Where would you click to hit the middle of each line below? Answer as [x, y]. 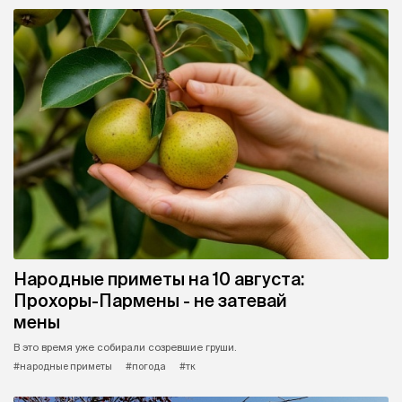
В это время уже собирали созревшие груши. [125, 347]
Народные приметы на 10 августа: [159, 279]
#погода [146, 366]
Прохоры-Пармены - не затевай [150, 300]
